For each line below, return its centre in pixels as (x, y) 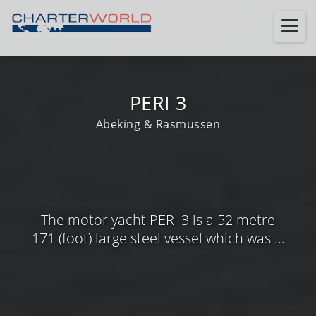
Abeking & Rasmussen (158, 124)
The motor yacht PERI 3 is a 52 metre (158, 219)
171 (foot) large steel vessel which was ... (158, 238)
